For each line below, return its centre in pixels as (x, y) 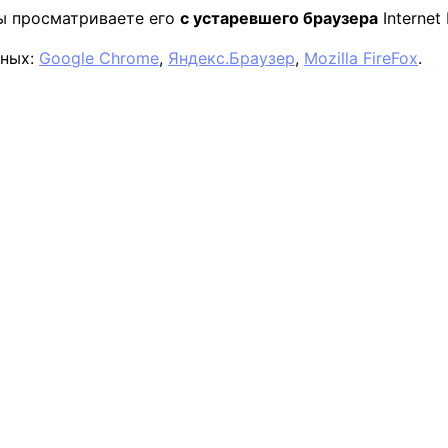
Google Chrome (99, 58)
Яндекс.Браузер (231, 58)
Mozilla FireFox (361, 58)
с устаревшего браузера (279, 18)
